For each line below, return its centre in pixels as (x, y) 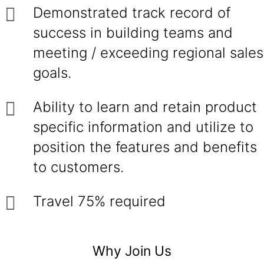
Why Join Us (132, 251)
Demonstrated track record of (132, 13)
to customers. (78, 167)
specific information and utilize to (143, 127)
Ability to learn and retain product (145, 107)
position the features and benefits (145, 147)
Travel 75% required (99, 201)
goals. (52, 73)
